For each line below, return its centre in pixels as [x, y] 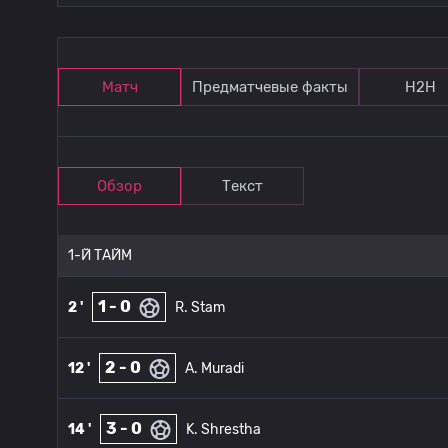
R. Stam [200, 307]
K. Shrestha [223, 429]
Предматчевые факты [270, 87]
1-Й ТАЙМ [100, 255]
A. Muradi [214, 368]
